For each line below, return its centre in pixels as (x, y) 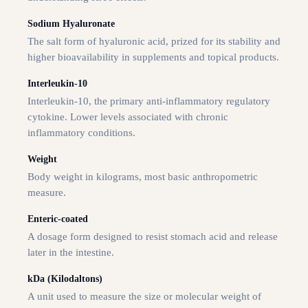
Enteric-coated (58, 219)
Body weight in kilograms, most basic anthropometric (143, 177)
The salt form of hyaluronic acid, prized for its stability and (154, 42)
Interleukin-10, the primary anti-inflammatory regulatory (149, 101)
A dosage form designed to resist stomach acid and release (153, 237)
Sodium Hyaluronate (71, 24)
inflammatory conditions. (81, 133)
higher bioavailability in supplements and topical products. (153, 57)
